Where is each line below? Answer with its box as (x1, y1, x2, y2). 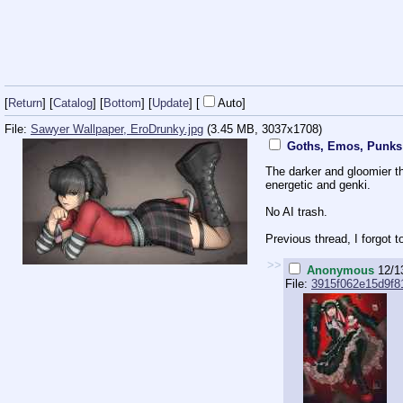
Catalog (53, 95, 93, 110)
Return (8, 95, 42, 110)
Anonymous (307, 263, 374, 277)
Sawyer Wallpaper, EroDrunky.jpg (31, 122, 203, 137)
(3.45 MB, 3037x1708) (203, 122, 322, 137)
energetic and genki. (265, 178, 371, 193)
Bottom (103, 95, 141, 110)
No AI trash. (265, 205, 327, 219)
